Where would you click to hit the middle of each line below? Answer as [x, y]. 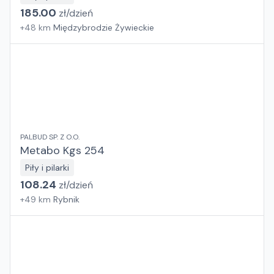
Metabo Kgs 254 [62, 150]
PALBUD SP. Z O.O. [50, 137]
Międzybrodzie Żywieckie [104, 28]
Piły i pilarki [47, 168]
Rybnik [66, 199]
